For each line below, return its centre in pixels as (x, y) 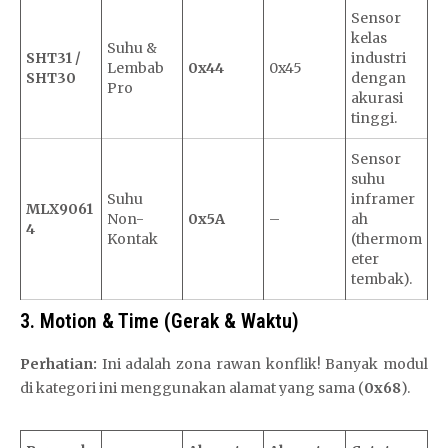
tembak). (381, 278)
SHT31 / (53, 57)
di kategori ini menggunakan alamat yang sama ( (192, 387)
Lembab (135, 67)
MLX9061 (59, 208)
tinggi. (374, 117)
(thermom (386, 238)
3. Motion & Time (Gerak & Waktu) (159, 320)
